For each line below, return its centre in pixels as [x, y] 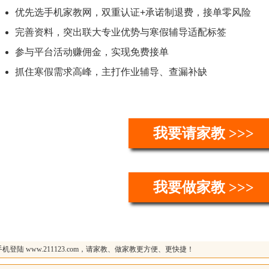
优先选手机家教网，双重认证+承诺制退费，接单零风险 [133, 12]
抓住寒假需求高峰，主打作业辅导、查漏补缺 [111, 72]
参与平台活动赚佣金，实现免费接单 [92, 52]
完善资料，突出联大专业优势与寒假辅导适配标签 [120, 32]
